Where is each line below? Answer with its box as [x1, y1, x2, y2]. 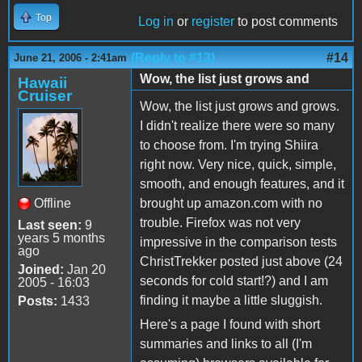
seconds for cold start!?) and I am [140, 273, 328, 288]
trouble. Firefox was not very [140, 215, 301, 229]
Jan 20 [64, 262, 106, 276]
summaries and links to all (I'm [140, 336, 312, 351]
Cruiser [18, 86, 72, 104]
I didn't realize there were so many [140, 118, 335, 133]
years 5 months [18, 230, 105, 245]
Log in [138, 14, 174, 28]
